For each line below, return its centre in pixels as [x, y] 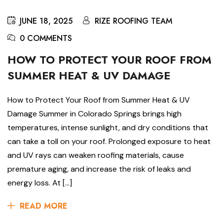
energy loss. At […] [40, 183]
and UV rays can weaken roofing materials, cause [96, 155]
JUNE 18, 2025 [46, 21]
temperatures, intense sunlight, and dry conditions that [108, 128]
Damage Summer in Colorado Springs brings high [94, 114]
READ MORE [44, 206]
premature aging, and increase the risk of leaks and [99, 169]
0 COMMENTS [46, 38]
